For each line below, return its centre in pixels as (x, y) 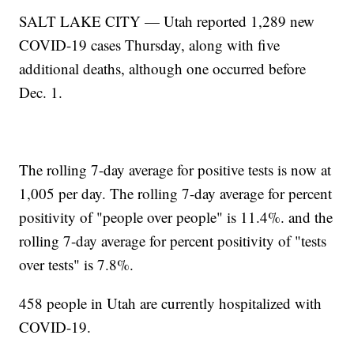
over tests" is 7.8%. (77, 265)
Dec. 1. (41, 92)
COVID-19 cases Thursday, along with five (150, 45)
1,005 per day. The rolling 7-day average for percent (176, 194)
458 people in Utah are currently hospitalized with (171, 303)
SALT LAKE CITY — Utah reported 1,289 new (167, 21)
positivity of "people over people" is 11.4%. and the (176, 217)
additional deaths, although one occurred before (163, 69)
